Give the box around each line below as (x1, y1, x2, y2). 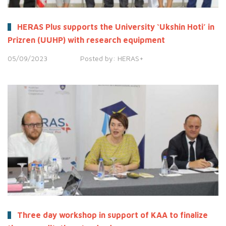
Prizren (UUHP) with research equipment (8, 35, 165, 44)
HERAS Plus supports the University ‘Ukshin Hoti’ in (17, 22, 214, 31)
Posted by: (80, 53, 116, 63)
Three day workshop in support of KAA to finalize (17, 210, 208, 219)
